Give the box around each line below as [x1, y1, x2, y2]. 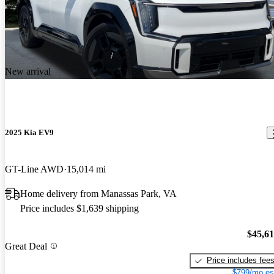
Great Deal [5, 240, 47, 251]
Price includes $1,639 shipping [20, 202, 139, 213]
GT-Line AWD [5, 163, 64, 174]
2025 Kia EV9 [5, 128, 54, 138]
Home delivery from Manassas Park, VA [20, 188, 177, 199]
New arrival [5, 66, 51, 77]
